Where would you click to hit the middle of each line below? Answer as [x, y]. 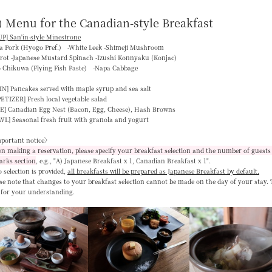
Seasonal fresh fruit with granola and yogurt [80, 119]
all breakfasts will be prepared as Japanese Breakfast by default [162, 171]
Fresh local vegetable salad [66, 99]
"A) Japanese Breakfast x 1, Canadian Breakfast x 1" [131, 161]
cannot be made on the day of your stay [206, 181]
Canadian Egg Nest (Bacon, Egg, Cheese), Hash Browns [91, 109]
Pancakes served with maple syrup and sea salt [80, 88]
